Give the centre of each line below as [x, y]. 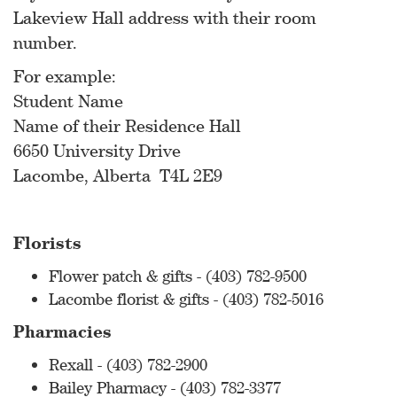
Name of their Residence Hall [127, 125]
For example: [65, 76]
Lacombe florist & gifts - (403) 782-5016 [186, 299]
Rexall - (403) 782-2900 [128, 364]
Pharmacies [62, 331]
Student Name [68, 101]
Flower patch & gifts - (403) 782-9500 [178, 276]
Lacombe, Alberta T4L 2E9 [118, 175]
